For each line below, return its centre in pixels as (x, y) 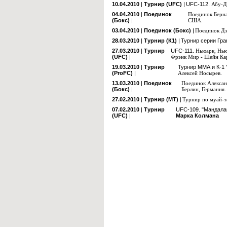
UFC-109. (189, 109)
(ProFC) (123, 73)
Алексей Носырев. (200, 73)
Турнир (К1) (161, 41)
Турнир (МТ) (162, 99)
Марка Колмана (197, 116)
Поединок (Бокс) (168, 30)
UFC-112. (199, 4)
